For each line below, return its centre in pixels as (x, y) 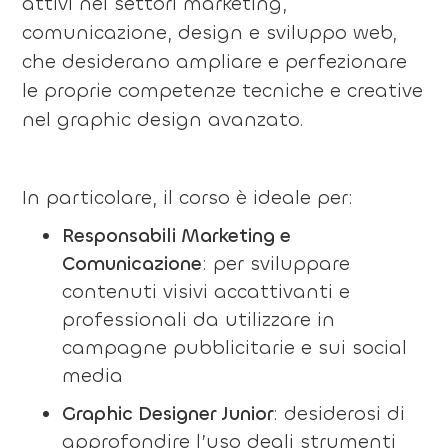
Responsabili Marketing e (176, 235)
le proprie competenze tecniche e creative (222, 90)
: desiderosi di (338, 413)
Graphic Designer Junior (167, 413)
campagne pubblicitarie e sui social (234, 347)
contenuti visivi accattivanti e (205, 291)
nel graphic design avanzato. (162, 119)
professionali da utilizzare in (198, 319)
